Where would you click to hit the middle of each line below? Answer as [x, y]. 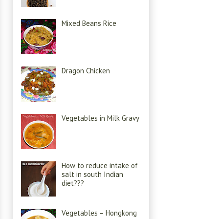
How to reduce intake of [100, 166]
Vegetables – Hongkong [99, 213]
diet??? [73, 183]
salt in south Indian [92, 175]
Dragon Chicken [86, 71]
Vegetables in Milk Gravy [100, 118]
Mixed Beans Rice [89, 23]
